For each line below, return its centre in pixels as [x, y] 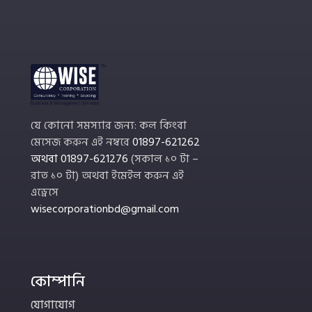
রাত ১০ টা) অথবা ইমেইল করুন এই [107, 176]
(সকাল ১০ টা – [165, 159]
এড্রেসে [45, 193]
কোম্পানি [58, 282]
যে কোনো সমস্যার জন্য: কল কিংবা [109, 126]
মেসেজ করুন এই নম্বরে [81, 142]
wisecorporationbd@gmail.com [105, 209]
